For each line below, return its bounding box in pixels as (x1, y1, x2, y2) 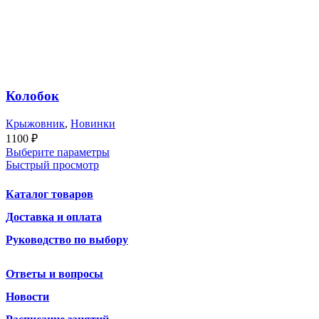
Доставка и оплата (6, 210, 102, 223)
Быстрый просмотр (6, 158, 99, 171)
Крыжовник (6, 117, 65, 130)
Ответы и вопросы (6, 267, 103, 280)
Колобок (6, 88, 59, 104)
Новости (6, 290, 49, 303)
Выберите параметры (6, 145, 110, 158)
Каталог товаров (6, 187, 93, 200)
